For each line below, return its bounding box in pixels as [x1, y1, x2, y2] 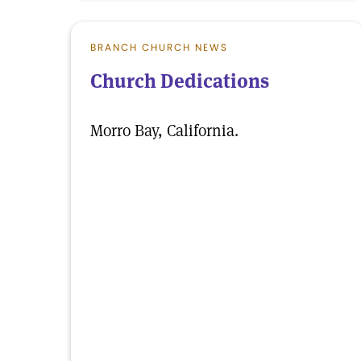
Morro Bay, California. [90, 120, 239, 141]
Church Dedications [90, 68, 269, 93]
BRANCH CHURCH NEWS [90, 40, 228, 54]
